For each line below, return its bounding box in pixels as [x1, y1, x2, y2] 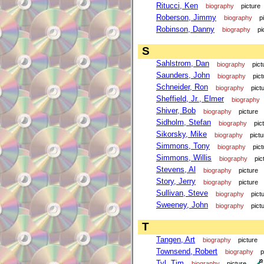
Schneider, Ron [156, 82, 208, 92]
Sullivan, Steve [156, 189, 208, 198]
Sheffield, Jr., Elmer [156, 94, 224, 104]
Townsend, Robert [156, 246, 217, 256]
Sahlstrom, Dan [156, 59, 209, 68]
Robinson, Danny [156, 25, 214, 34]
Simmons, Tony [156, 141, 210, 151]
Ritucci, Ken [156, 1, 198, 11]
